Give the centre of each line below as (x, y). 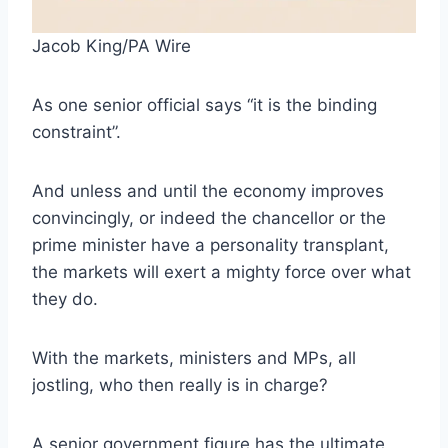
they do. (65, 298)
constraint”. (76, 131)
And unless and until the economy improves (208, 190)
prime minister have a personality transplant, (210, 244)
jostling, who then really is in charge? (180, 384)
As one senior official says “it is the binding (204, 104)
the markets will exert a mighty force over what (221, 271)
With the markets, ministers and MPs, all (194, 357)
